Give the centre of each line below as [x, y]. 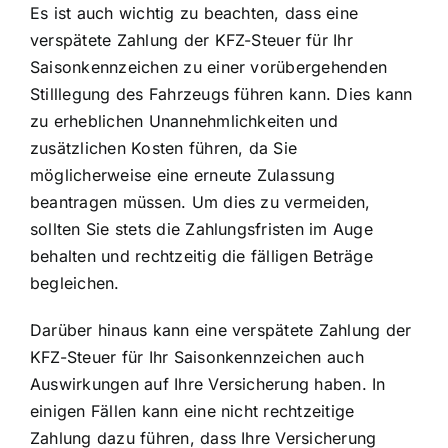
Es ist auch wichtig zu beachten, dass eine [194, 12]
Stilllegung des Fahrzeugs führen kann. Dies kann [221, 93]
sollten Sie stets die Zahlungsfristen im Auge [201, 228]
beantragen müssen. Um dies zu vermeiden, [200, 201]
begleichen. [75, 282]
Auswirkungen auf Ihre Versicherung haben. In [208, 383]
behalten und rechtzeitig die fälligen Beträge [201, 255]
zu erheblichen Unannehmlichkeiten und [184, 120]
